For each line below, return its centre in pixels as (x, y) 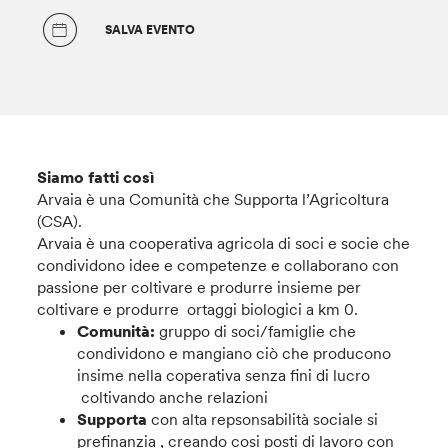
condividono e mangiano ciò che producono (234, 353)
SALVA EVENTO (149, 29)
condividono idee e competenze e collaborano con (218, 265)
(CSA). (60, 221)
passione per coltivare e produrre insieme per (199, 287)
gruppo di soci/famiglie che (256, 331)
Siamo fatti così (96, 177)
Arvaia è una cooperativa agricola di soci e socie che (224, 243)
